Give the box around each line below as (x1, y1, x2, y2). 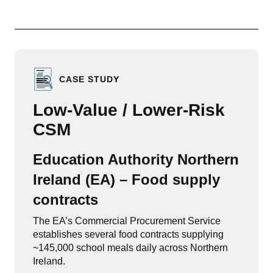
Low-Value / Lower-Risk (33, 101, 225, 119)
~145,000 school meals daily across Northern (33, 243, 228, 253)
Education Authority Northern (33, 151, 239, 168)
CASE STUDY (59, 74, 119, 84)
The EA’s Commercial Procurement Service (33, 216, 221, 226)
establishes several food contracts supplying (33, 229, 224, 239)
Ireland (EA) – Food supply (33, 171, 220, 188)
